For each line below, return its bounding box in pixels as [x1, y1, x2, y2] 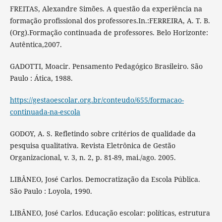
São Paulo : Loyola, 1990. [9, 186, 92, 196]
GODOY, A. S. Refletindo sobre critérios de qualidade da [9, 129, 196, 139]
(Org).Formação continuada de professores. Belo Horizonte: [9, 28, 208, 38]
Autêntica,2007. [9, 40, 62, 50]
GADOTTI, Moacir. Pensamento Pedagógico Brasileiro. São [9, 61, 203, 71]
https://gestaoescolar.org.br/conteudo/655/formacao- [9, 95, 184, 105]
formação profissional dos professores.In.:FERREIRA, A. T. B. [9, 16, 210, 26]
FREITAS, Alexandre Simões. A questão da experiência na [9, 4, 202, 14]
